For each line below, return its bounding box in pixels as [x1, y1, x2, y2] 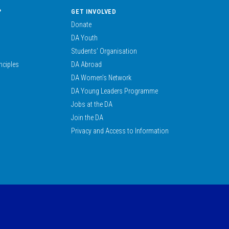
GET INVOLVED [71, 8, 117, 15]
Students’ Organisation [71, 47, 138, 55]
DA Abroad [71, 60, 102, 68]
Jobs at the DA [71, 100, 113, 108]
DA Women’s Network [71, 74, 132, 82]
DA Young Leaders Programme [71, 87, 158, 95]
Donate [71, 20, 92, 29]
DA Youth [71, 34, 98, 42]
